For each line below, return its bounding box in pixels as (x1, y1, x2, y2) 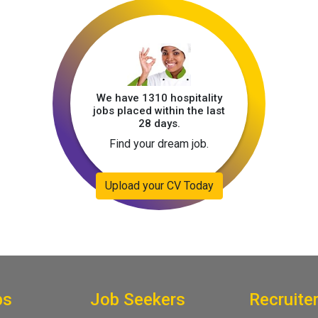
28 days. (138, 117, 180, 131)
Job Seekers (90, 290, 185, 309)
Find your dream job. (109, 137, 209, 151)
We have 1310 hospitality (96, 92, 222, 105)
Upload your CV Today (104, 179, 214, 192)
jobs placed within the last (93, 104, 225, 118)
